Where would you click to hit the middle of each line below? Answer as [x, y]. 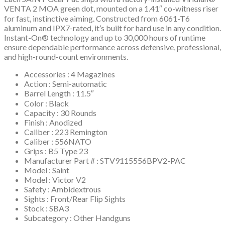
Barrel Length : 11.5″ [59, 93]
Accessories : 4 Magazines [70, 74]
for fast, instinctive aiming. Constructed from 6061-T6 [97, 19]
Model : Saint [47, 170]
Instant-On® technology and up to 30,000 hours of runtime [105, 38]
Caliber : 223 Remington [66, 132]
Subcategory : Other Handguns [77, 218]
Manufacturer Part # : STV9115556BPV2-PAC [105, 161]
